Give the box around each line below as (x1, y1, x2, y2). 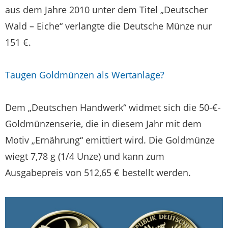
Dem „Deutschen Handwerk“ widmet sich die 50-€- (5, 101, 221, 113)
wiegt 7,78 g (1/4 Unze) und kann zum (5, 150, 164, 162)
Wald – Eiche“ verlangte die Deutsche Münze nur (5, 19, 212, 32)
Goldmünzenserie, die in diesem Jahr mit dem (5, 117, 202, 130)
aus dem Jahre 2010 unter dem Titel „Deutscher (5, 3, 208, 16)
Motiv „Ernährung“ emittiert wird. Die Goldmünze (5, 133, 215, 146)
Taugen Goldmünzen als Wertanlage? (5, 68, 164, 81)
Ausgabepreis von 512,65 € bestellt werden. (5, 166, 191, 179)
